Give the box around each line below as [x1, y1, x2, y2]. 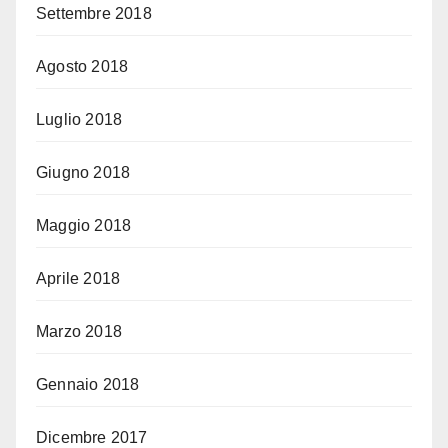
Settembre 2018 [36, 5, 152, 23]
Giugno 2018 [36, 164, 131, 182]
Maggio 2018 [36, 217, 132, 235]
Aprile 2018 [36, 270, 121, 288]
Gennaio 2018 [36, 376, 140, 394]
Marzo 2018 [36, 323, 122, 341]
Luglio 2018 [36, 111, 123, 129]
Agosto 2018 [36, 58, 129, 76]
